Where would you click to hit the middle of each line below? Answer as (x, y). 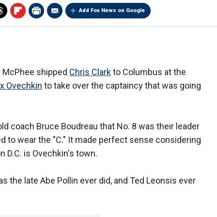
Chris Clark (90, 72)
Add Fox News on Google (112, 11)
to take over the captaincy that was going (122, 86)
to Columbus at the (148, 72)
